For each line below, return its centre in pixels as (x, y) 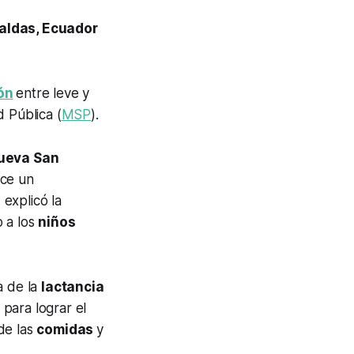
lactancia (73, 287)
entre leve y (53, 94)
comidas (67, 330)
